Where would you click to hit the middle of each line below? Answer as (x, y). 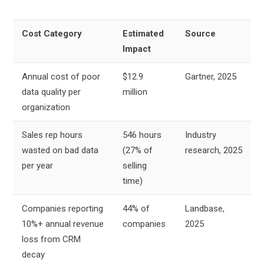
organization (46, 107)
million (135, 92)
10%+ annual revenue (63, 224)
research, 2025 (214, 150)
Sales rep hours (52, 135)
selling (135, 165)
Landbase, (205, 208)
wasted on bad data (60, 150)
